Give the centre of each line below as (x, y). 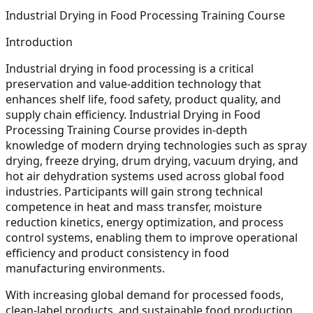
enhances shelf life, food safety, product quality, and (143, 99)
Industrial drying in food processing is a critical (130, 68)
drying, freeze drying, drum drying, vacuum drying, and (152, 160)
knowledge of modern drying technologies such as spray (156, 145)
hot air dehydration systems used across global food (145, 176)
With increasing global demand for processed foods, (145, 294)
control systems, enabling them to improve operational (152, 237)
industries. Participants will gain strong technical (134, 191)
